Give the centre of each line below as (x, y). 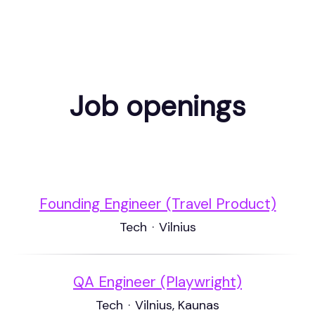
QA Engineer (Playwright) (157, 282)
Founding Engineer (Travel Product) (157, 204)
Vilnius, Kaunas (177, 305)
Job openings (157, 106)
